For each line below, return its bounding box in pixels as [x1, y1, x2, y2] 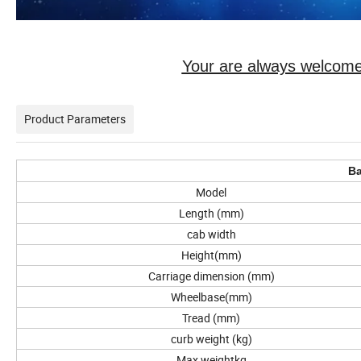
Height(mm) [180, 247, 242, 263]
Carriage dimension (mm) [147, 268, 275, 284]
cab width [186, 226, 236, 243]
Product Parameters [24, 111, 126, 127]
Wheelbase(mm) [170, 289, 252, 305]
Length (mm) [178, 205, 244, 222]
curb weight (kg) [170, 331, 252, 347]
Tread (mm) [182, 310, 240, 326]
